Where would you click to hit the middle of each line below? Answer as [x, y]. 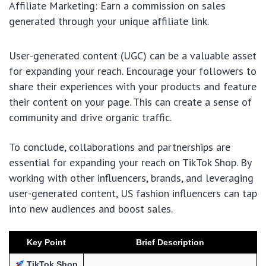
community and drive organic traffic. [90, 118]
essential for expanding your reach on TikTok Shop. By [130, 163]
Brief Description [170, 243]
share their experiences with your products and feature [133, 87]
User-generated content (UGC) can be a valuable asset [133, 56]
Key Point [46, 243]
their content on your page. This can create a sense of [130, 102]
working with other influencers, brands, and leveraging [131, 178]
